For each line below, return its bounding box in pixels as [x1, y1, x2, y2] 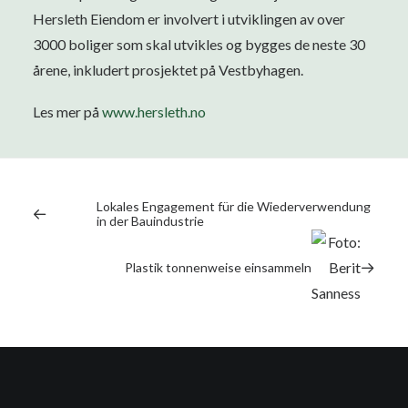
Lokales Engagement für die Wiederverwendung [97, 199, 371, 214]
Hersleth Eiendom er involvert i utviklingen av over [33, 10, 345, 27]
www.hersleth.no [102, 103, 206, 120]
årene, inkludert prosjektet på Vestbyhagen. [33, 61, 303, 78]
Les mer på [33, 103, 102, 120]
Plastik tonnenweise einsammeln [125, 260, 311, 275]
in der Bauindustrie [97, 213, 204, 229]
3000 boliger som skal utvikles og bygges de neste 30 [33, 36, 365, 53]
